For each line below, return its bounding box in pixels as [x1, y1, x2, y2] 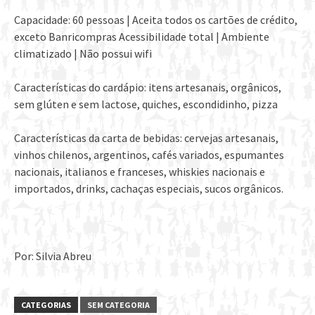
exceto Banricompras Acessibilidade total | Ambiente [14, 30, 269, 44]
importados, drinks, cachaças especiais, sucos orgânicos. [14, 181, 283, 196]
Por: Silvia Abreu [14, 249, 91, 264]
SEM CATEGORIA [87, 300, 150, 311]
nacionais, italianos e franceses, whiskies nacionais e [14, 165, 265, 179]
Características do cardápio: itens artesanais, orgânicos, [14, 80, 281, 95]
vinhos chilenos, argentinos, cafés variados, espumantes [14, 148, 284, 162]
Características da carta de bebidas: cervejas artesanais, [14, 131, 278, 146]
